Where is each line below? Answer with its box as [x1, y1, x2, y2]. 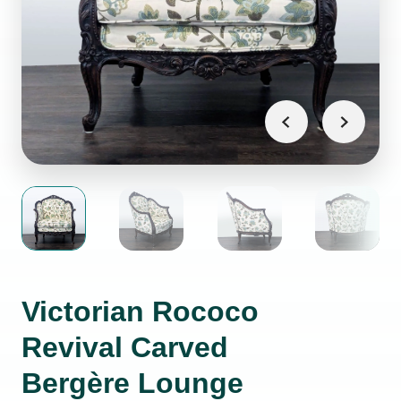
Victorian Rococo [21, 295, 259, 328]
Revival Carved [21, 331, 228, 363]
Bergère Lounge [21, 367, 243, 399]
